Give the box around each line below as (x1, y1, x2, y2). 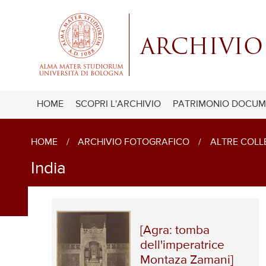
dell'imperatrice (140, 239, 224, 252)
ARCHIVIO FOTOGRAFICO (78, 137, 190, 147)
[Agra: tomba (140, 224, 210, 237)
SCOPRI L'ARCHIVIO (75, 99, 161, 109)
